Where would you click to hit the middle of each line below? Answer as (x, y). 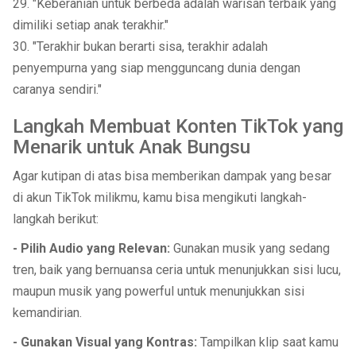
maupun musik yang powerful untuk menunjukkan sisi (158, 291)
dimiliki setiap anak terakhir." (90, 25)
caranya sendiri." (57, 89)
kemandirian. (47, 313)
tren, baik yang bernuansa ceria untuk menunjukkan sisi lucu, (176, 270)
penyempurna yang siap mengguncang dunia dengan (156, 68)
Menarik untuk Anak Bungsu (131, 147)
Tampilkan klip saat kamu (267, 342)
